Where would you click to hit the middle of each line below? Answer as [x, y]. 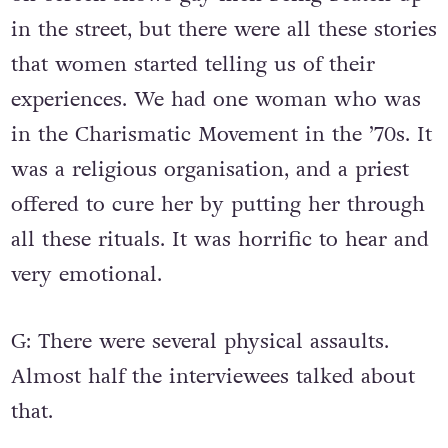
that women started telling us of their [192, 64]
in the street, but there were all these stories [223, 29]
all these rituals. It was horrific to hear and [219, 239]
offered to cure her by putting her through [217, 204]
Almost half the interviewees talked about [212, 377]
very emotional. [86, 274]
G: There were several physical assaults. [199, 342]
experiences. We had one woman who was [215, 99]
